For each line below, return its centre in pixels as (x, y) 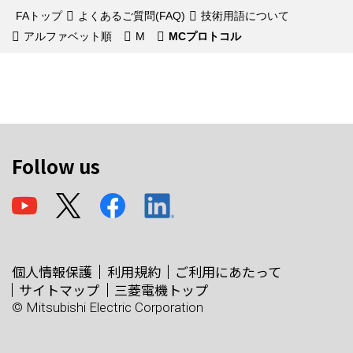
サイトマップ (59, 290)
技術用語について (245, 16)
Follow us (56, 166)
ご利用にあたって (229, 271)
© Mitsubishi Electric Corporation (108, 307)
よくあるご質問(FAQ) (132, 16)
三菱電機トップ (162, 290)
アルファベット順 (68, 36)
